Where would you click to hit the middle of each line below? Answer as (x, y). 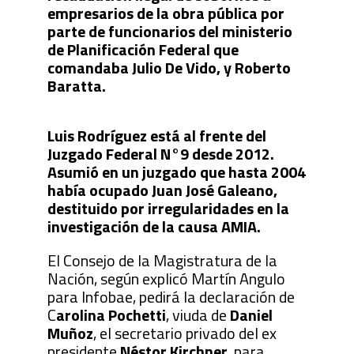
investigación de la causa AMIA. (155, 226)
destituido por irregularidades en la (168, 208)
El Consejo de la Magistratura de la (162, 260)
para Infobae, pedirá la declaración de (171, 296)
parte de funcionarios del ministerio (169, 31)
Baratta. (76, 85)
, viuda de (198, 314)
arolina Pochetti (111, 314)
